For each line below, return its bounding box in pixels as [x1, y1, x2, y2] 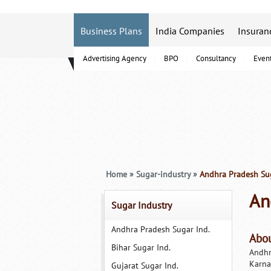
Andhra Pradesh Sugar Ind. [111, 224, 210, 235]
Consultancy [196, 54, 236, 64]
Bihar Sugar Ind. [111, 243, 171, 253]
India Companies [155, 26, 224, 37]
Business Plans [80, 26, 142, 37]
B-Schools [80, 62, 123, 73]
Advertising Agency [83, 54, 146, 64]
